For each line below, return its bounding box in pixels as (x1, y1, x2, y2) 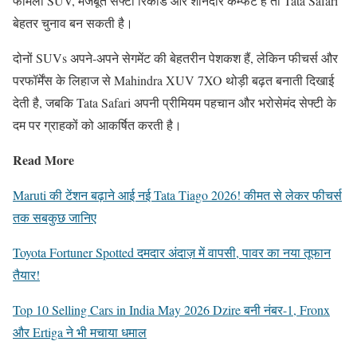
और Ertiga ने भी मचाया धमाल (13, 324, 147, 341)
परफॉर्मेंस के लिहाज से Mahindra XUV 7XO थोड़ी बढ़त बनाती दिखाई (13, 72, 334, 89)
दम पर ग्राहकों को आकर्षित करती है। (13, 116, 182, 134)
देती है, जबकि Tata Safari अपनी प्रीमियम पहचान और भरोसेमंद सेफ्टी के (13, 94, 336, 112)
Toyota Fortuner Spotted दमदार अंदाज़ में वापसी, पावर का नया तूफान (13, 244, 331, 261)
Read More (13, 151, 74, 170)
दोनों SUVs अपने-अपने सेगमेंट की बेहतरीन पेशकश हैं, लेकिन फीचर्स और (13, 49, 338, 67)
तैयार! (13, 266, 40, 284)
